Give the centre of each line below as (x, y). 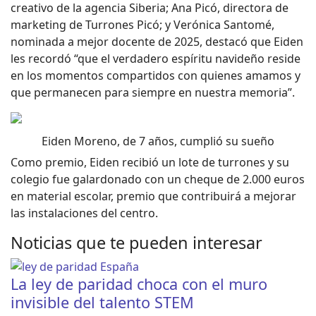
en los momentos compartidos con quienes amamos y (156, 76)
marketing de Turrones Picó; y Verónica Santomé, (142, 25)
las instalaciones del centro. (84, 213)
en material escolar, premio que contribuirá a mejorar (153, 196)
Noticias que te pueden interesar (136, 243)
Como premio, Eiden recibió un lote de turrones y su (150, 163)
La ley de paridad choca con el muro (139, 284)
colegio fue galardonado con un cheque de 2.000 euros (158, 180)
